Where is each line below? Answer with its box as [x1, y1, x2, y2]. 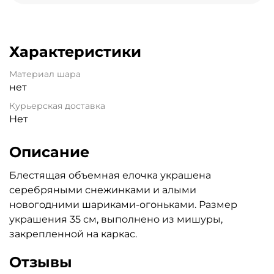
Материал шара [9, 68, 81, 79]
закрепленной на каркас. [9, 228, 137, 240]
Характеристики [9, 42, 141, 61]
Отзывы [9, 253, 72, 271]
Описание [9, 143, 89, 161]
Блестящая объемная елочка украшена [9, 169, 211, 181]
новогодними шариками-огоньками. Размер [9, 198, 237, 210]
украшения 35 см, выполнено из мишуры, [9, 213, 223, 225]
